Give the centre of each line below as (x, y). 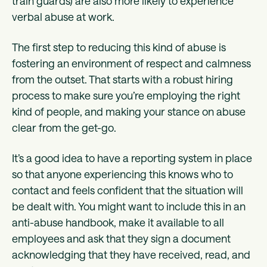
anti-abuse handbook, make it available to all (118, 222)
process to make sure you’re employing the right (126, 95)
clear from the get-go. (65, 127)
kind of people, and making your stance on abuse (129, 111)
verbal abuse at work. (63, 16)
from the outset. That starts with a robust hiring (122, 79)
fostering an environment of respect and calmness (131, 63)
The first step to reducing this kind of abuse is (119, 47)
